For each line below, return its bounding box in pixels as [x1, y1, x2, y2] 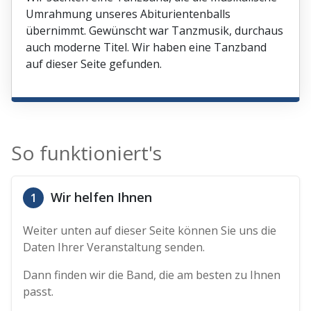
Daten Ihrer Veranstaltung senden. [23, 239, 205, 255]
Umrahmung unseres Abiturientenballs [26, 6, 231, 22]
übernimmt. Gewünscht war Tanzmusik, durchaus [26, 23, 284, 39]
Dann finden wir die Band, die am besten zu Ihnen [23, 267, 281, 283]
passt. [23, 284, 54, 300]
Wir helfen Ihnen [47, 189, 153, 206]
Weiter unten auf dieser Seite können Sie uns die [23, 223, 277, 239]
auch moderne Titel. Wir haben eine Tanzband [26, 40, 267, 56]
